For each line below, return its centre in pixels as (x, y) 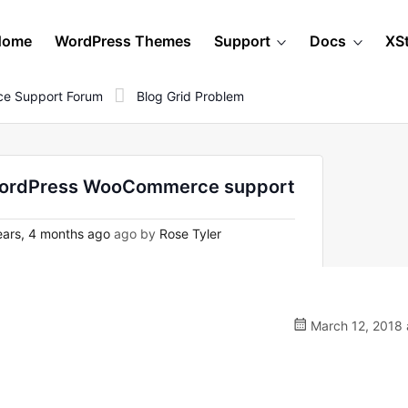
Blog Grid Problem (190, 96)
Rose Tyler (190, 234)
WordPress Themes (123, 41)
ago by (135, 234)
